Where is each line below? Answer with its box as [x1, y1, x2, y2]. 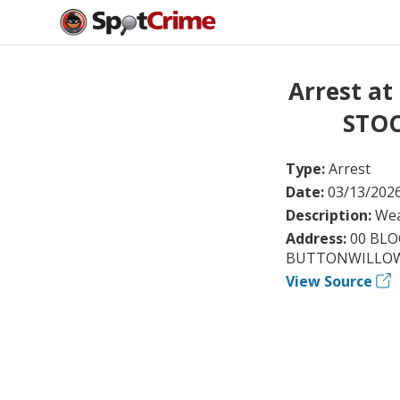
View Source [286, 271, 372, 291]
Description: [286, 204, 375, 225]
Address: [286, 228, 350, 248]
